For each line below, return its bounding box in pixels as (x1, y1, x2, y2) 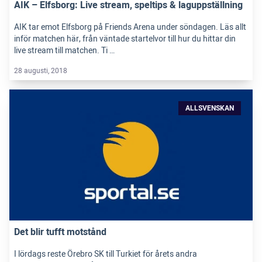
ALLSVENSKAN (185, 102, 234, 113)
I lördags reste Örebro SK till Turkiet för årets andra (14, 247, 197, 260)
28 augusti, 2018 (14, 65, 67, 76)
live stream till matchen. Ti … (14, 44, 115, 57)
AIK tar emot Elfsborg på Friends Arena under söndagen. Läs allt (14, 20, 246, 33)
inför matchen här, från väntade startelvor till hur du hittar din (14, 32, 236, 45)
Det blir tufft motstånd (14, 225, 106, 239)
